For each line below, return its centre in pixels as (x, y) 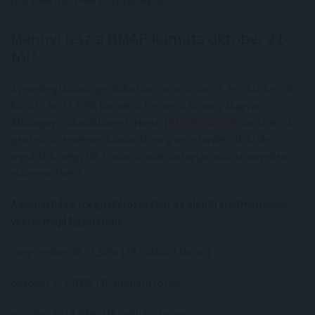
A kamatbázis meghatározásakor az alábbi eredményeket (149, 204)
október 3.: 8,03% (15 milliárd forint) (98, 282)
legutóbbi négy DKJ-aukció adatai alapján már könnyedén (149, 156)
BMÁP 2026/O (201, 122)
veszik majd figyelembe (67, 220)
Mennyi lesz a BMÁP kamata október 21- (150, 38)
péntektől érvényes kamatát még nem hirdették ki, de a (144, 139)
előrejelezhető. (47, 173)
